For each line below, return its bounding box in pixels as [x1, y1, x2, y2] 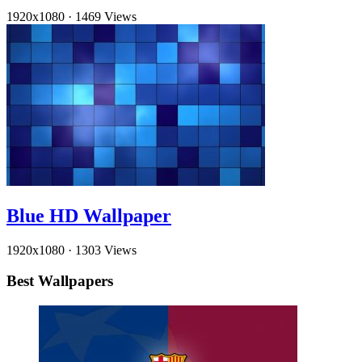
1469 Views [75, 9, 137, 23]
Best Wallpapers [6, 272, 113, 290]
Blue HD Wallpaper [6, 204, 171, 226]
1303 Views [75, 242, 137, 257]
